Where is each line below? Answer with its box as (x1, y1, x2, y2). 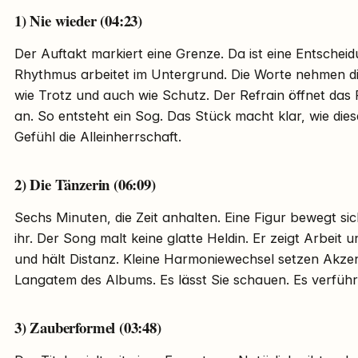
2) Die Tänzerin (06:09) (14, 173, 156, 196)
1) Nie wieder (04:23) (14, 10, 143, 32)
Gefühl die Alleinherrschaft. (14, 129, 181, 145)
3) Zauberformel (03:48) (14, 316, 161, 339)
